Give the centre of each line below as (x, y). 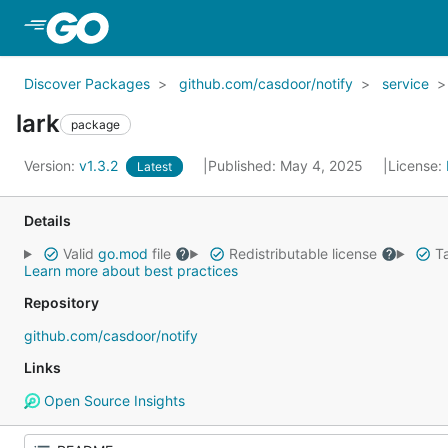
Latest (154, 166)
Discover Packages (87, 83)
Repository (61, 302)
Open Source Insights (112, 400)
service (405, 83)
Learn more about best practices (131, 270)
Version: (51, 165)
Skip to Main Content (193, 27)
